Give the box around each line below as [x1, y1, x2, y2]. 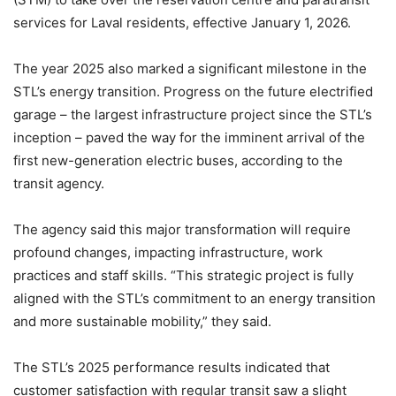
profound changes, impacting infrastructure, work [13, 244, 323, 261]
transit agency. [13, 175, 104, 192]
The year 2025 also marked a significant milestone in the [13, 60, 367, 77]
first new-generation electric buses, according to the [13, 152, 343, 169]
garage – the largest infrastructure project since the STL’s [13, 106, 372, 123]
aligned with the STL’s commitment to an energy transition [13, 290, 376, 307]
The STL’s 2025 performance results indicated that [13, 359, 330, 376]
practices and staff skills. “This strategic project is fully [13, 267, 354, 284]
